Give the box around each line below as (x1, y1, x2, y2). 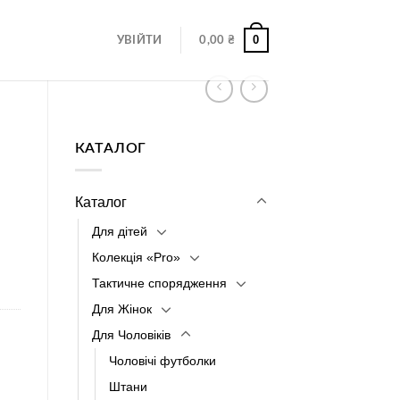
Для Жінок (91, 301, 152, 316)
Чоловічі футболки (108, 353, 216, 368)
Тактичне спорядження (91, 275, 227, 290)
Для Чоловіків (91, 327, 171, 342)
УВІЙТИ (116, 35, 162, 46)
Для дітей (91, 223, 147, 238)
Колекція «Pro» (91, 249, 180, 264)
